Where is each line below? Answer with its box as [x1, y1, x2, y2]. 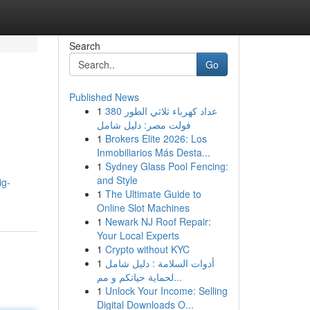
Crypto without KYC [104, 242, 190, 256]
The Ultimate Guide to [104, 187, 201, 201]
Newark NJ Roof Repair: [104, 215, 211, 228]
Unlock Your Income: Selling [104, 284, 228, 298]
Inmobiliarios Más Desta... [96, 145, 210, 159]
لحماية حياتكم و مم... [173, 270, 182, 284]
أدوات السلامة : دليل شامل [104, 256, 215, 270]
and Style [96, 173, 138, 187]
